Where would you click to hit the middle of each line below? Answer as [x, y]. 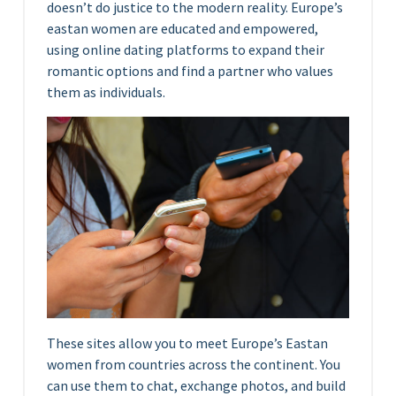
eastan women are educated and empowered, [183, 28]
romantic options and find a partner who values [190, 71]
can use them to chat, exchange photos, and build [196, 385]
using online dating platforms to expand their [186, 49]
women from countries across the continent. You [194, 364]
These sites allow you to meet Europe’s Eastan [187, 343]
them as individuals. [106, 92]
